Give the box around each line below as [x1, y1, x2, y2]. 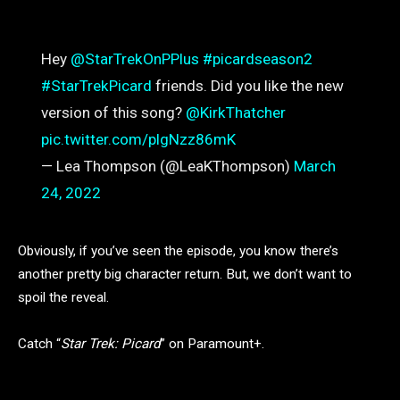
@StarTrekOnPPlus [70, 50, 199, 69]
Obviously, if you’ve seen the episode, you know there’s [18, 243, 338, 260]
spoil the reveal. [18, 289, 109, 306]
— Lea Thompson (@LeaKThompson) [40, 157, 294, 176]
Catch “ [18, 336, 61, 353]
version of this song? [40, 104, 186, 122]
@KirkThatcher [185, 104, 286, 122]
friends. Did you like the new [151, 77, 344, 96]
